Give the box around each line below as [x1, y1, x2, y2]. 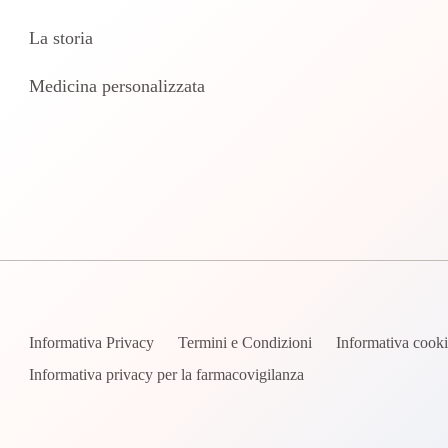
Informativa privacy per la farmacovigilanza [29, 366, 305, 383]
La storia [29, 28, 94, 48]
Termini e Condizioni [178, 334, 313, 351]
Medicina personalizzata [29, 76, 206, 96]
